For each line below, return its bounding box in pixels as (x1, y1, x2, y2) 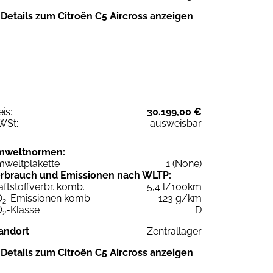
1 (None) (166, 158, 202, 170)
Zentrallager (147, 225, 202, 238)
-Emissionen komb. (6, 193, 92, 205)
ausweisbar (150, 118, 202, 130)
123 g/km (158, 193, 202, 205)
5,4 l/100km (147, 181, 202, 193)
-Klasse (6, 204, 40, 216)
